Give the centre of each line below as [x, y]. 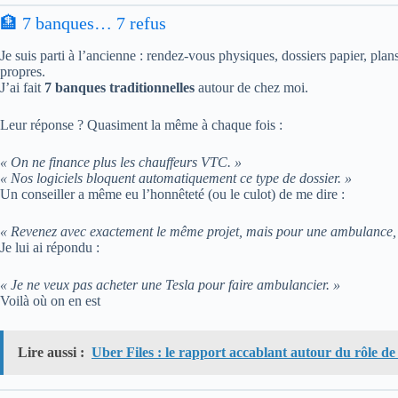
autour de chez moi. [251, 88]
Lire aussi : [51, 352]
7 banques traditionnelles [119, 88]
